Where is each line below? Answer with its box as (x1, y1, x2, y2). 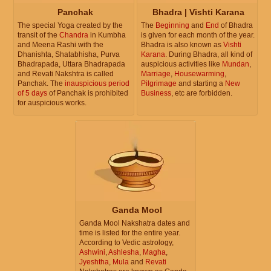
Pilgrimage (141, 79, 177, 88)
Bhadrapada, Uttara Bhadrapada (18, 60, 125, 69)
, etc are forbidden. (171, 89, 232, 98)
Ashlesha (108, 248, 139, 257)
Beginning (155, 21, 189, 30)
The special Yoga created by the (18, 21, 123, 30)
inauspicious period (65, 79, 129, 88)
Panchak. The (18, 79, 65, 88)
